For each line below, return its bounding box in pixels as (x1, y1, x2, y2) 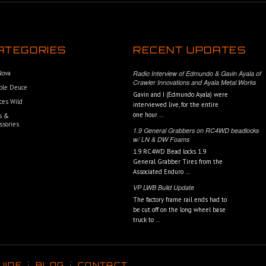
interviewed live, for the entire (133, 100, 218, 109)
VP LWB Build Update (133, 183, 194, 192)
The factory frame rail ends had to (133, 195, 227, 204)
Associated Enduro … (133, 167, 190, 176)
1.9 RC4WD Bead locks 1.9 (133, 147, 206, 156)
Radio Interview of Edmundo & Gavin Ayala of (133, 69, 261, 78)
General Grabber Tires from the (133, 157, 223, 166)
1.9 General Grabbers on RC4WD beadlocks (133, 126, 259, 135)
